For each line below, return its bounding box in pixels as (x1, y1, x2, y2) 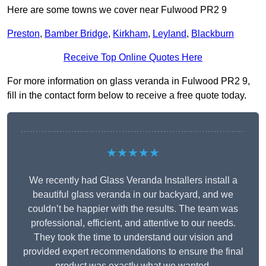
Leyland (153, 28, 186, 39)
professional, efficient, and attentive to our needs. (30, 218, 236, 229)
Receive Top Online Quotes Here (64, 52, 202, 63)
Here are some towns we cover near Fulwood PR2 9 (7, 5, 227, 15)
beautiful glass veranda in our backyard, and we (33, 189, 233, 200)
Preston (7, 28, 40, 39)
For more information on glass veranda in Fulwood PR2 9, (7, 76, 250, 87)
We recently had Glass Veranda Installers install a (28, 175, 237, 186)
